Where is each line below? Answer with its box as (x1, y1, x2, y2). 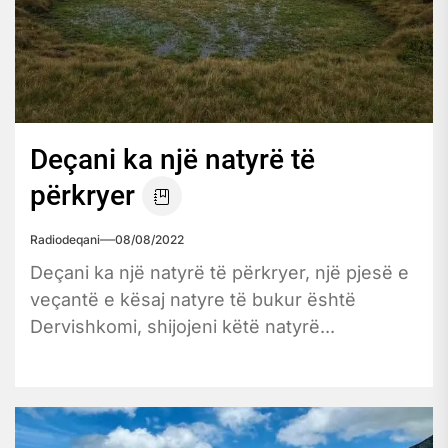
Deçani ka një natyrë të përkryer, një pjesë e (30, 261, 409, 283)
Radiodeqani (30, 231, 100, 247)
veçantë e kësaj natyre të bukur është (30, 288, 356, 310)
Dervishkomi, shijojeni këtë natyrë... (30, 315, 335, 337)
